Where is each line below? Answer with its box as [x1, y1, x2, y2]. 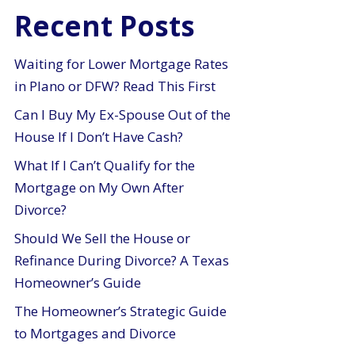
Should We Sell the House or [14, 229, 191, 247]
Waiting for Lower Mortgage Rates [14, 55, 229, 73]
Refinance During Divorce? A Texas [14, 251, 230, 269]
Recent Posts [14, 7, 196, 44]
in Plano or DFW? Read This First [14, 77, 216, 95]
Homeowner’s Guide [14, 273, 142, 292]
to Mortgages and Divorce [14, 324, 177, 342]
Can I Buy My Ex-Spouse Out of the [14, 105, 231, 124]
